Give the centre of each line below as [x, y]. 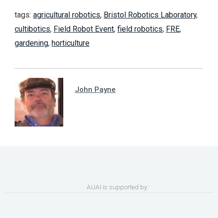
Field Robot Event [84, 29]
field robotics [140, 29]
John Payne [95, 89]
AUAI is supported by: [109, 187]
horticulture [71, 43]
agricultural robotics [67, 15]
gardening [31, 43]
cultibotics [32, 29]
